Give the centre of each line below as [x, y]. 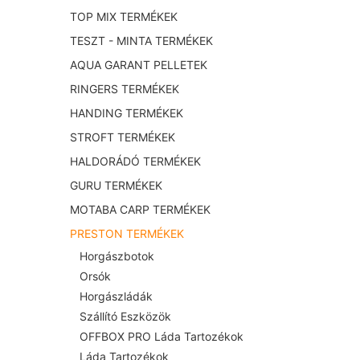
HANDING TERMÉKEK [127, 113]
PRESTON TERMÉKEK [127, 234]
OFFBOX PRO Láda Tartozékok [162, 337]
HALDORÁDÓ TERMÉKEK [135, 162]
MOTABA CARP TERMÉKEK [140, 210]
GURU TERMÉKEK [116, 186]
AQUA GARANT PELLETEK [139, 65]
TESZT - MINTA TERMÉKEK [141, 41]
